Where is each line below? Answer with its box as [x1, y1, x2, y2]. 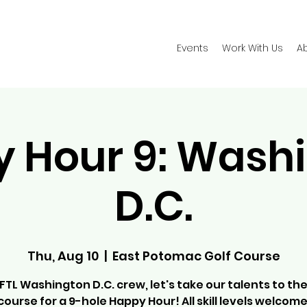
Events [177, 41, 208, 55]
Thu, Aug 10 [27, 247, 99, 265]
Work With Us [222, 41, 283, 55]
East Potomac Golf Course [112, 247, 280, 265]
